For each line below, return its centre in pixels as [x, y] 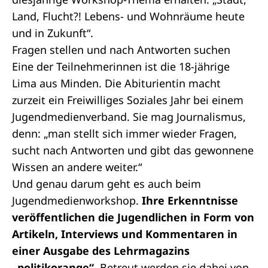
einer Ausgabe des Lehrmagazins [101, 251]
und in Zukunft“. [53, 33]
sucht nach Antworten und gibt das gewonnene [133, 150]
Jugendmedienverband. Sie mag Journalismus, [129, 117]
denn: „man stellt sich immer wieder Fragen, [124, 133]
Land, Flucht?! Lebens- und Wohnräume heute [128, 16]
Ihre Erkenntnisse [188, 200]
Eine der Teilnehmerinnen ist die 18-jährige [121, 66]
